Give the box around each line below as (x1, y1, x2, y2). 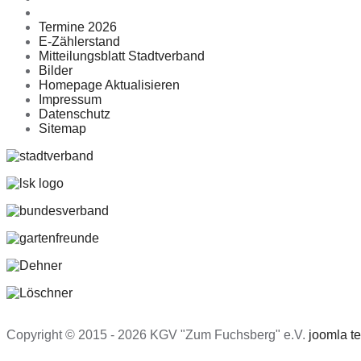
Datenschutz (39, 107, 110, 122)
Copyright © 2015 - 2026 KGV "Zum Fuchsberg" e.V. (6, 328, 309, 342)
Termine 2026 (39, 20, 117, 35)
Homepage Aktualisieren (39, 78, 180, 93)
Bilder (39, 64, 73, 78)
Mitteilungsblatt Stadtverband (39, 49, 205, 64)
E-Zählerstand (39, 35, 120, 49)
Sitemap (39, 122, 86, 136)
